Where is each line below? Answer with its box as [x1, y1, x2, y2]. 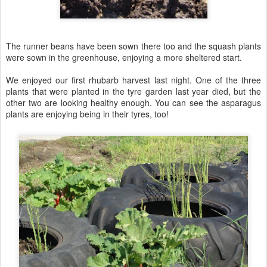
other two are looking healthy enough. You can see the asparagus [6, 97, 261, 108]
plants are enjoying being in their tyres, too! [6, 108, 169, 120]
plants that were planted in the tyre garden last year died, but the [6, 85, 261, 97]
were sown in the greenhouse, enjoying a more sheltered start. [6, 51, 242, 63]
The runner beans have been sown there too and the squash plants [6, 40, 261, 52]
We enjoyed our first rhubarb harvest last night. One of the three [6, 74, 261, 86]
